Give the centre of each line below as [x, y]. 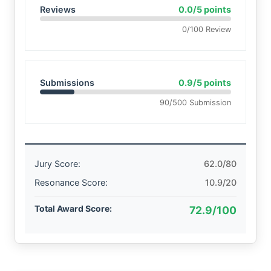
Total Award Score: [73, 208]
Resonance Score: [71, 182]
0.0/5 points [205, 9]
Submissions [67, 82]
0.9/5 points [205, 82]
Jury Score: [57, 163]
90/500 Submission [195, 102]
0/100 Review [207, 29]
